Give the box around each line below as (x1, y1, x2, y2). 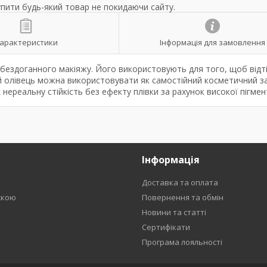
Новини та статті (141, 207, 206, 218)
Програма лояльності (141, 237, 222, 247)
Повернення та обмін (141, 192, 223, 203)
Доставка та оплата (141, 177, 218, 188)
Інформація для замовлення (159, 36, 265, 48)
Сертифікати (141, 222, 190, 232)
